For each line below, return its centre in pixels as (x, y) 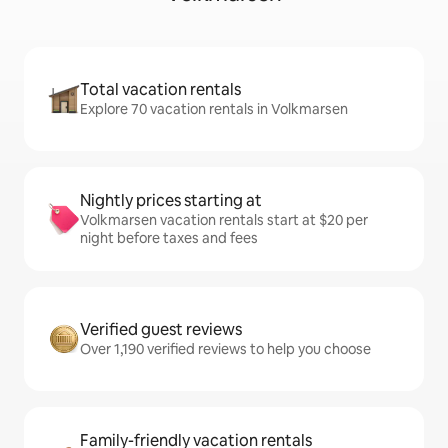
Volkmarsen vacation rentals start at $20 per (224, 220)
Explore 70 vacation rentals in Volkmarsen (214, 109)
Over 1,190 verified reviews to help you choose (225, 349)
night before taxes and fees (169, 238)
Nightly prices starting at (171, 201)
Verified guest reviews (161, 330)
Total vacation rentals (160, 90)
